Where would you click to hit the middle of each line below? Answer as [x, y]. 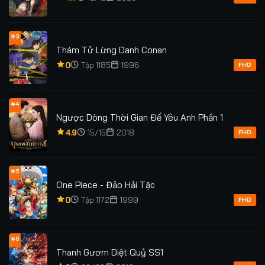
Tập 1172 [95, 200]
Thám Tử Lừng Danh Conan [112, 50]
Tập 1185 [96, 65]
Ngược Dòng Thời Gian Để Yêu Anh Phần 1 [140, 117]
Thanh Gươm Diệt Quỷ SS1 [110, 252]
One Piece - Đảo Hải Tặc [106, 185]
